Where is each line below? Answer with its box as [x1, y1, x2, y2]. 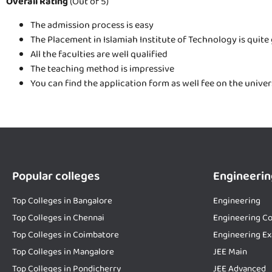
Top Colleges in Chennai [12, 210, 104, 225]
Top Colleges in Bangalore [12, 193, 112, 208]
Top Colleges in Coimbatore [12, 227, 119, 242]
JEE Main [213, 244, 247, 259]
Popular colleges [12, 166, 100, 186]
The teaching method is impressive [30, 61, 174, 76]
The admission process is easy [30, 17, 154, 33]
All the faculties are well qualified [30, 46, 168, 62]
